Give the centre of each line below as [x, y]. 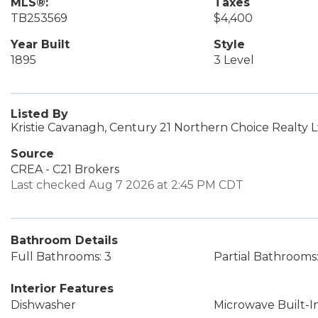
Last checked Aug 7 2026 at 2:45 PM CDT [127, 185]
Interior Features [62, 289]
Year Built [40, 44]
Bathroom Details [64, 240]
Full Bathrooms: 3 [61, 257]
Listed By [39, 114]
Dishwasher [43, 305]
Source [32, 154]
